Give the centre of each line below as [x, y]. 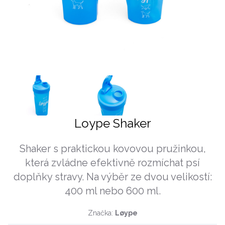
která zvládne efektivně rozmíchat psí [113, 163]
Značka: [101, 213]
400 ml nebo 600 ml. [113, 191]
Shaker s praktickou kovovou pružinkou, [113, 149]
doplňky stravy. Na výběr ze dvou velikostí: [113, 177]
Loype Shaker [113, 123]
